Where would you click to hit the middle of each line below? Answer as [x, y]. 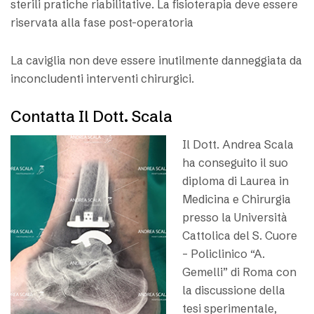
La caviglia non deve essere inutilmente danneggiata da [156, 60]
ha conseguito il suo [235, 162]
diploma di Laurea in [235, 180]
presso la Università [234, 217]
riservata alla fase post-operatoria [102, 22]
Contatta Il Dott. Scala [91, 116]
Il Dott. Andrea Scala [238, 144]
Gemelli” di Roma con [239, 272]
